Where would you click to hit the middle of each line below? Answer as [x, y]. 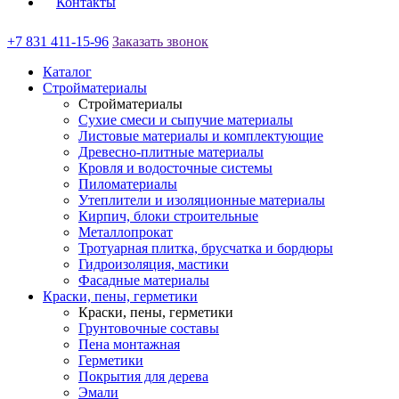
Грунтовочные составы [149, 328]
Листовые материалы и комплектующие [201, 136]
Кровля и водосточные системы [175, 168]
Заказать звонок [160, 41]
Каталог [67, 72]
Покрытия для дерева [143, 376]
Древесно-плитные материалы [171, 152]
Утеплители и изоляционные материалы [202, 200]
